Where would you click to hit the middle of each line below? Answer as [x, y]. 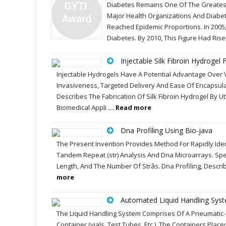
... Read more [130, 107]
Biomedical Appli [82, 107]
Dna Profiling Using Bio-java [166, 130]
